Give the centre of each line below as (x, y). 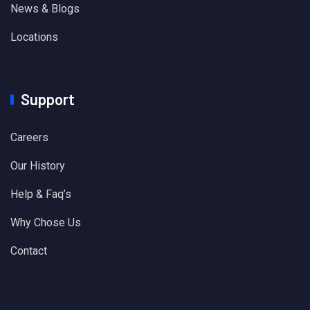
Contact (29, 251)
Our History (38, 166)
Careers (29, 138)
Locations (34, 37)
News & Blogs (45, 9)
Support (48, 99)
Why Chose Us (46, 223)
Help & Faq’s (41, 194)
